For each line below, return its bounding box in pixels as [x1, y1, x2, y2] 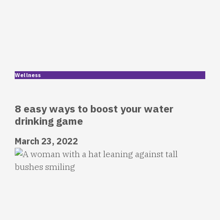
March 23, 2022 [15, 135, 78, 147]
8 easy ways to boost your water [15, 101, 173, 115]
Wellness [15, 71, 41, 79]
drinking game [15, 113, 83, 128]
